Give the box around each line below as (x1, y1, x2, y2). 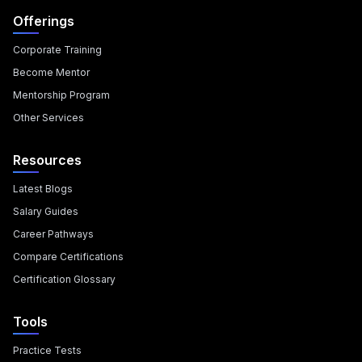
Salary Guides (13, 205, 78, 217)
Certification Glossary (13, 273, 116, 285)
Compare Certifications (13, 250, 124, 263)
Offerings (13, 13, 74, 29)
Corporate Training (13, 44, 102, 56)
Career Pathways (13, 228, 94, 240)
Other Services (13, 112, 84, 124)
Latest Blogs (13, 183, 73, 195)
